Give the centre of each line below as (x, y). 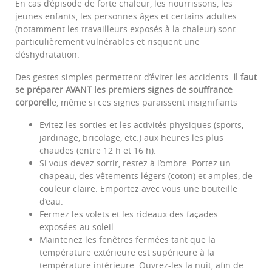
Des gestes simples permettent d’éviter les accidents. (124, 77)
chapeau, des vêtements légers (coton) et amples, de (146, 176)
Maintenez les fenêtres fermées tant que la (127, 240)
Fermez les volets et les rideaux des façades (129, 214)
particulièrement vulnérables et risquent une (107, 42)
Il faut (245, 77)
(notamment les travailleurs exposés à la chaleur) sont (125, 29)
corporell (33, 103)
